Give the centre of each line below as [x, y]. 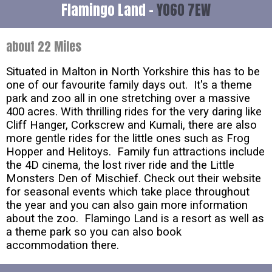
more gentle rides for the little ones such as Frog [128, 138]
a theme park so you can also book [94, 232]
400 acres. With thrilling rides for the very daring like [134, 111]
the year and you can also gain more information [127, 205]
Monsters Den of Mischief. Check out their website [134, 178]
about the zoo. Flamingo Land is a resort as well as [135, 218]
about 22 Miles [44, 46]
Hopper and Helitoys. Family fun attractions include [135, 151]
